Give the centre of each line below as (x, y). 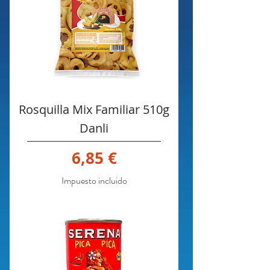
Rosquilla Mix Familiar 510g (94, 109)
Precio (117, 157)
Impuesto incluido (94, 180)
